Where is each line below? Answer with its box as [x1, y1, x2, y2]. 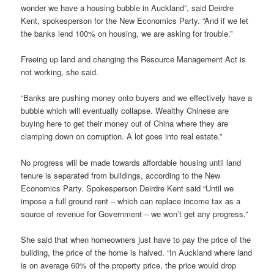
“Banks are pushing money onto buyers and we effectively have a [21, 92, 253, 104]
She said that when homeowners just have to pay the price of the [21, 233, 251, 245]
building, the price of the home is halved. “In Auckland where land [21, 246, 253, 258]
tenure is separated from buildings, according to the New [21, 169, 221, 181]
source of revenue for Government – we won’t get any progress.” [21, 207, 248, 220]
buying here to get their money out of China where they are [21, 117, 229, 130]
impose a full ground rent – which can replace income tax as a [21, 194, 241, 207]
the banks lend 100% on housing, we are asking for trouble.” [21, 28, 233, 40]
